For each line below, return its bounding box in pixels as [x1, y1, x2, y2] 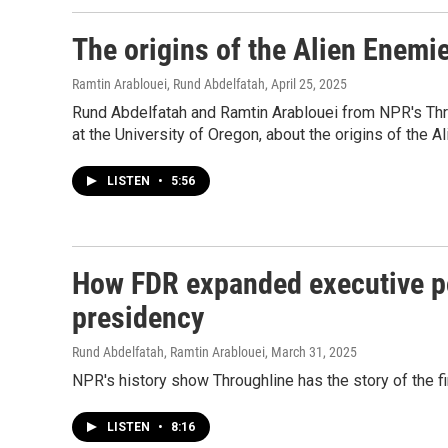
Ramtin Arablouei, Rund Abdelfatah [72, 76, 265, 92]
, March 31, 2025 [265, 344, 357, 360]
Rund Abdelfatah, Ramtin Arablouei [72, 344, 265, 360]
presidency [72, 300, 204, 335]
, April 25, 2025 [265, 76, 347, 92]
